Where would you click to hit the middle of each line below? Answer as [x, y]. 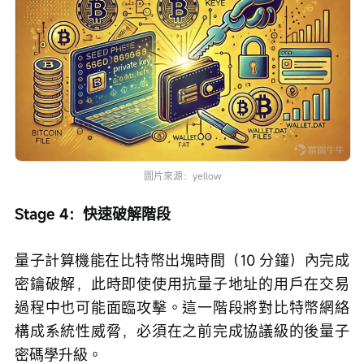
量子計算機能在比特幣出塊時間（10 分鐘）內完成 [182, 260]
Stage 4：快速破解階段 [93, 213]
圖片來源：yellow [182, 175]
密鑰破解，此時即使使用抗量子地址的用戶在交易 [182, 283]
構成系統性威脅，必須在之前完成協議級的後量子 [182, 330]
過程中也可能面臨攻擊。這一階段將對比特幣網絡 [182, 307]
